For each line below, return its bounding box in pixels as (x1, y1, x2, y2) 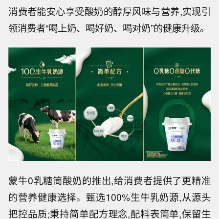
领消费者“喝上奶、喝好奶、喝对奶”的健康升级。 (8, 21, 210, 35)
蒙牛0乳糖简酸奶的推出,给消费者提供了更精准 (8, 173, 211, 187)
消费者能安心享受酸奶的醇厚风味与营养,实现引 (8, 4, 211, 18)
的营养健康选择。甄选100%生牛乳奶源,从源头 (8, 190, 211, 204)
